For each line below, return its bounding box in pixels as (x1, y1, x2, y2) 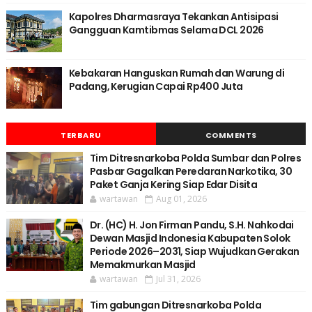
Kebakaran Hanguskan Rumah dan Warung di (68, 66, 285, 81)
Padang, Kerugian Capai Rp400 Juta (68, 79, 243, 94)
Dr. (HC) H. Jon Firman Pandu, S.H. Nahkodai (89, 218, 294, 233)
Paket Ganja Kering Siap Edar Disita (89, 178, 258, 192)
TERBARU (61, 130, 102, 141)
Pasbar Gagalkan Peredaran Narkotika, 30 (89, 164, 292, 179)
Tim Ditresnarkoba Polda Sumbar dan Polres (89, 151, 301, 166)
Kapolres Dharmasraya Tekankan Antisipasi (68, 10, 279, 24)
